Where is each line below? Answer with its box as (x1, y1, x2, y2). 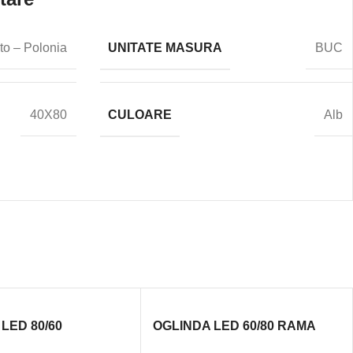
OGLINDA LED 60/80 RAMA (152, 318, 316, 333)
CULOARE (108, 107, 172, 121)
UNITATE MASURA (108, 40, 222, 54)
